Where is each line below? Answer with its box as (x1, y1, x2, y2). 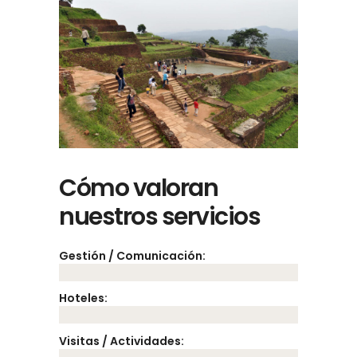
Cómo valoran (59, 171, 218, 206)
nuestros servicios (59, 200, 260, 234)
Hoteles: (59, 290, 108, 307)
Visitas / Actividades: (59, 332, 184, 349)
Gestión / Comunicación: (59, 248, 206, 265)
